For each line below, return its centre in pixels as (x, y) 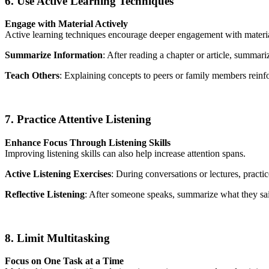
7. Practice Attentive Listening (78, 119)
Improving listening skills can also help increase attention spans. (125, 153)
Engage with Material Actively (66, 24)
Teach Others (32, 76)
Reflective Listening (45, 194)
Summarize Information (54, 55)
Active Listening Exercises (58, 174)
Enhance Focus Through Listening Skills (88, 142)
